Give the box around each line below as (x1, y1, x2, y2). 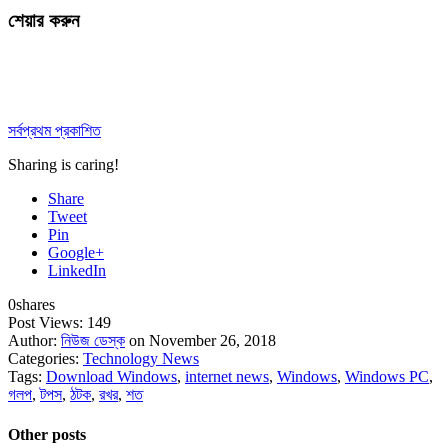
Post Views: (8, 314, 87, 332)
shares (16, 296, 55, 314)
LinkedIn (48, 262, 106, 280)
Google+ (48, 244, 104, 262)
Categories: (8, 350, 83, 368)
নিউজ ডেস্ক (61, 332, 125, 350)
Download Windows (46, 368, 177, 386)
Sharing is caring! (8, 156, 119, 174)
